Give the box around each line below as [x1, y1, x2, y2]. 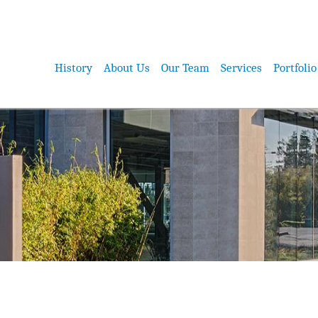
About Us [104, 61, 150, 75]
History [55, 61, 92, 75]
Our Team [161, 61, 209, 75]
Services [221, 61, 262, 75]
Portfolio [273, 61, 317, 75]
